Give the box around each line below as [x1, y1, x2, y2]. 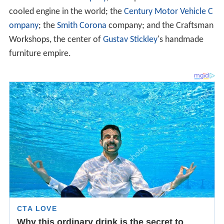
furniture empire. [8, 49, 71, 59]
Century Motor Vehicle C [123, 7, 213, 17]
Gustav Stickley [102, 35, 157, 45]
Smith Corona [56, 21, 106, 31]
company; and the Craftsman [106, 21, 213, 31]
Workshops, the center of [8, 35, 103, 45]
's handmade [157, 35, 203, 45]
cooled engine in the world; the [8, 7, 124, 17]
